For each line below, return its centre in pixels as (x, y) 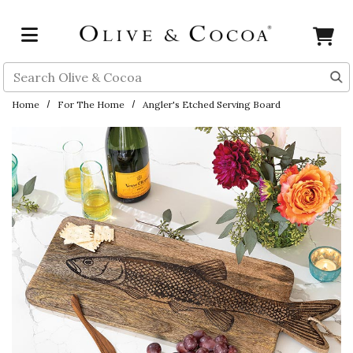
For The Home (91, 104)
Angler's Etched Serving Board (212, 104)
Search (23, 71)
